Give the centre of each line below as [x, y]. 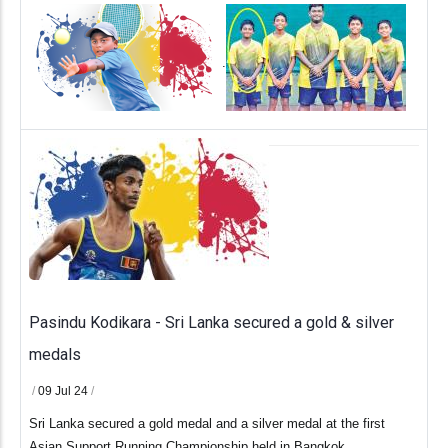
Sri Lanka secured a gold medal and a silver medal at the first [207, 424]
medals [55, 355]
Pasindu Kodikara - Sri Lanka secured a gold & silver [211, 323]
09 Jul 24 [64, 391]
